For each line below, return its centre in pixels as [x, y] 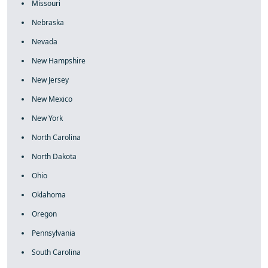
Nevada [45, 42]
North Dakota [54, 156]
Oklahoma [49, 195]
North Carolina [56, 137]
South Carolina [56, 252]
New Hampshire [59, 61]
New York [47, 118]
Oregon [44, 214]
